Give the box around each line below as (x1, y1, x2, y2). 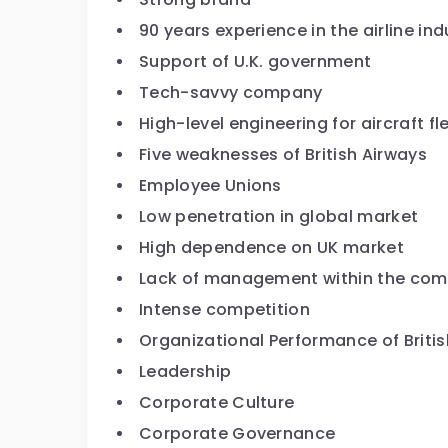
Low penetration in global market (139, 205, 419, 228)
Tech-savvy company (139, 81, 323, 104)
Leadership (139, 360, 232, 383)
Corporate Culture (139, 391, 295, 414)
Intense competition (139, 298, 311, 321)
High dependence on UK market (139, 236, 404, 259)
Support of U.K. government (139, 50, 372, 73)
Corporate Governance (139, 422, 336, 445)
